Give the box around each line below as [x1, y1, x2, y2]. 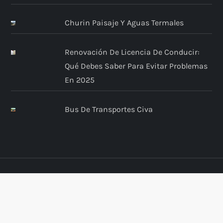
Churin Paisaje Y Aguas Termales [64, 17, 184, 27]
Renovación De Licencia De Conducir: [64, 47, 200, 57]
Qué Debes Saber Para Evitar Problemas [64, 61, 208, 71]
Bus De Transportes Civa [64, 104, 153, 114]
